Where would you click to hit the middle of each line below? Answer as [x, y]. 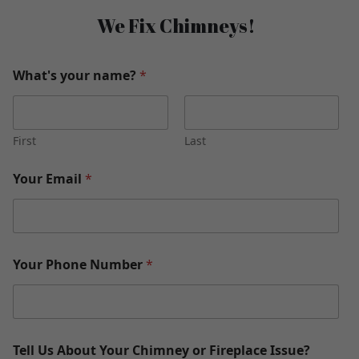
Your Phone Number [79, 264]
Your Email [49, 179]
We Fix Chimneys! [176, 26]
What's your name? [76, 75]
